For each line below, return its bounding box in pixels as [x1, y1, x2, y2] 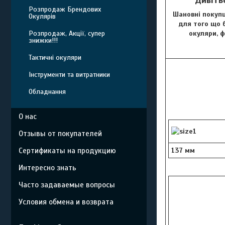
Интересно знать [19, 163, 76, 172]
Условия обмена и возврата [19, 197, 114, 206]
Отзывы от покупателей [19, 129, 102, 138]
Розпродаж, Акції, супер [29, 29, 105, 38]
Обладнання [29, 87, 66, 96]
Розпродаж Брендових [29, 5, 101, 14]
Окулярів [29, 12, 56, 21]
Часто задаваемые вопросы [19, 180, 115, 189]
